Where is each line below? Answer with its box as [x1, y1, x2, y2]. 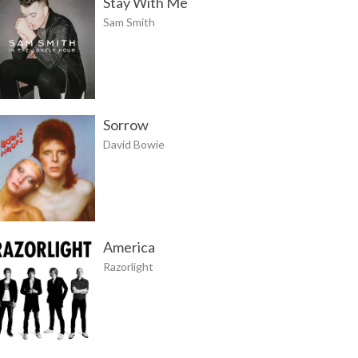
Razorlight [102, 259, 153, 273]
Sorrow [102, 115, 149, 133]
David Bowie [102, 137, 165, 151]
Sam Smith [102, 15, 155, 29]
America [102, 237, 155, 256]
